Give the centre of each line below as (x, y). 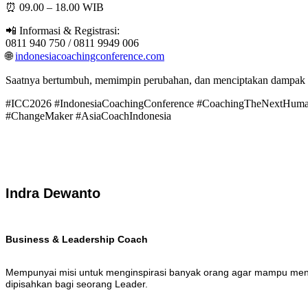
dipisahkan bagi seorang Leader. (77, 284)
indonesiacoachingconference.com (90, 56)
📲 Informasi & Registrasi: (63, 30)
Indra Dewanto (53, 194)
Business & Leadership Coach (77, 239)
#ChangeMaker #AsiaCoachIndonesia (88, 115)
